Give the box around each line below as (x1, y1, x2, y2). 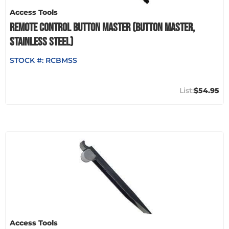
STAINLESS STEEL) (10, 34, 73, 49)
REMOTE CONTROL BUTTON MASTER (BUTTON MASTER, (10, 20, 195, 35)
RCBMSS (45, 55, 77, 65)
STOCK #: (10, 55, 45, 65)
